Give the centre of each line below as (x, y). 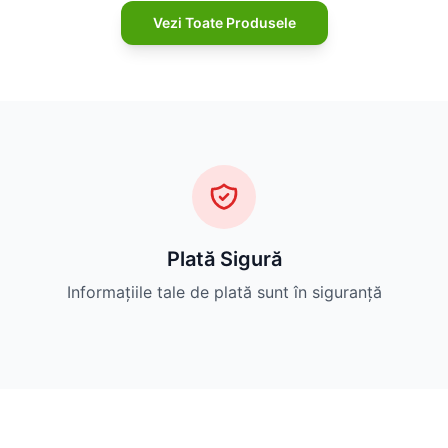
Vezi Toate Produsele (224, 23)
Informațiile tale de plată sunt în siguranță (224, 292)
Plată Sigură (224, 259)
